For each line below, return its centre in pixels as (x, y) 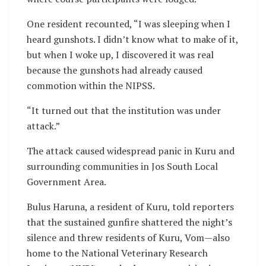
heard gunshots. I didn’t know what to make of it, (132, 39)
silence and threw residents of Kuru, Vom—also (128, 237)
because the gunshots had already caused (115, 70)
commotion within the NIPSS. (91, 85)
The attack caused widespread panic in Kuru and (131, 151)
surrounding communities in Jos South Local (122, 166)
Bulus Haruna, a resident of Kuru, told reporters (130, 206)
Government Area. (66, 181)
